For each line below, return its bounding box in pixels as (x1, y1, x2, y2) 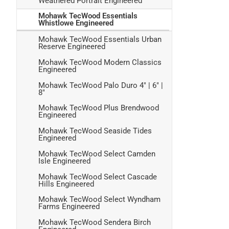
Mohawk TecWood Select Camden (38, 149, 155, 158)
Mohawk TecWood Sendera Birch (38, 218, 151, 227)
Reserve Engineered (38, 41, 105, 51)
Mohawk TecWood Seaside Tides (38, 126, 152, 136)
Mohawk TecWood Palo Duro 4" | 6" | (38, 80, 163, 90)
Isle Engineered (38, 156, 90, 166)
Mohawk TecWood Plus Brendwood (38, 103, 159, 113)
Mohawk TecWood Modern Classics (38, 57, 162, 67)
